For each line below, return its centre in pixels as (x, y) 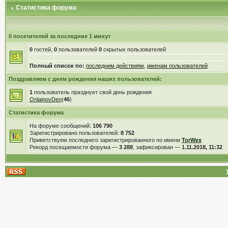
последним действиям (115, 66)
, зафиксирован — (157, 147)
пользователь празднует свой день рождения (92, 92)
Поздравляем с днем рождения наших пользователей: (85, 79)
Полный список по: (57, 66)
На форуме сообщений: (61, 126)
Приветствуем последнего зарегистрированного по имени (105, 140)
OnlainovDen (45, 99)
